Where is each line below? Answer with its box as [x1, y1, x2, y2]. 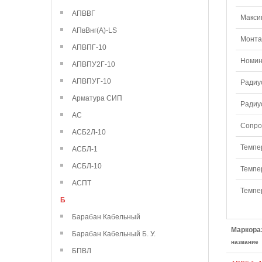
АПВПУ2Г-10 [72, 60, 115, 68]
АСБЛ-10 [72, 162, 102, 170]
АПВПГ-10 [72, 43, 106, 51]
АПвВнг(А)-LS [72, 26, 117, 35]
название [231, 239, 258, 245]
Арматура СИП [72, 94, 122, 102]
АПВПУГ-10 [72, 77, 111, 85]
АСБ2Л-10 [72, 128, 106, 136]
